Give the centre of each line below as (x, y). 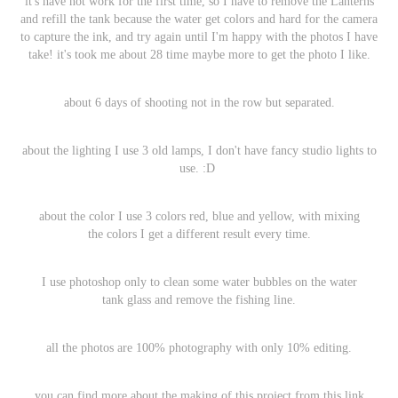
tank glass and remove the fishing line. (199, 300)
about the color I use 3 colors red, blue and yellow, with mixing (199, 217)
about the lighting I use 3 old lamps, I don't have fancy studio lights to (199, 151)
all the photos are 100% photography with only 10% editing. (199, 348)
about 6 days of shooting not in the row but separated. (199, 103)
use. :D (199, 169)
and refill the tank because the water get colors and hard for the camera (199, 20)
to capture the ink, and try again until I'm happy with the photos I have (199, 37)
